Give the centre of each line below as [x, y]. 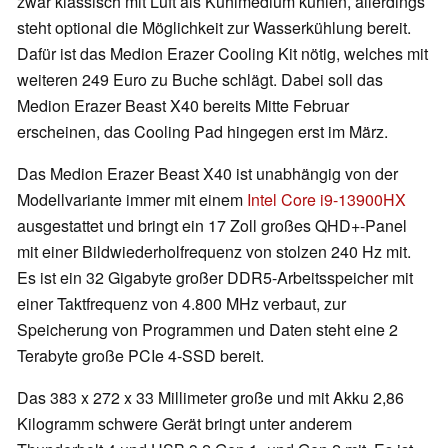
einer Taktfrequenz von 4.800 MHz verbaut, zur [181, 304]
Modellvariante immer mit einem [132, 200]
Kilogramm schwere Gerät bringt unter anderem [184, 424]
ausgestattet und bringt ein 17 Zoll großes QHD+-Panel [212, 226]
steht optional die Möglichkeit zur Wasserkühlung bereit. [214, 28]
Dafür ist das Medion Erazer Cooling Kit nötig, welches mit [222, 54]
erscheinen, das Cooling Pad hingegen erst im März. [202, 132]
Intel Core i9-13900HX [326, 200]
